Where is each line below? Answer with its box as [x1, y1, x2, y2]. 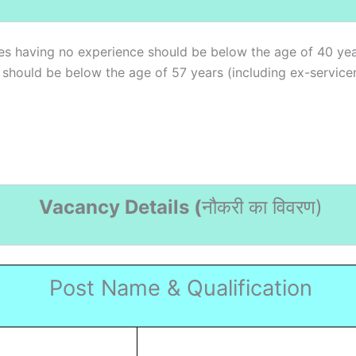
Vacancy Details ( [33, 195, 202, 219]
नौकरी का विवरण [201, 195, 315, 219]
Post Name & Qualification [42, 274, 312, 301]
